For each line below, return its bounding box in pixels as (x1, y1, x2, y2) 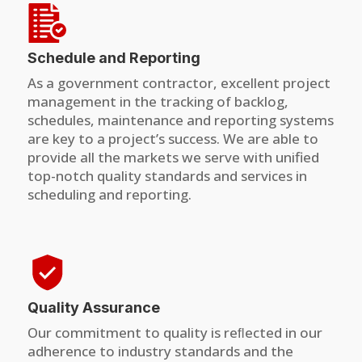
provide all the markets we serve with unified (27, 148, 319, 166)
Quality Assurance (27, 298, 160, 316)
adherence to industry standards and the (27, 341, 293, 360)
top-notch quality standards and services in (27, 166, 307, 185)
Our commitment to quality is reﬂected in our (27, 322, 322, 342)
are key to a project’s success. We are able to (27, 129, 318, 148)
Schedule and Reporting (27, 49, 200, 66)
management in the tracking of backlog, (27, 92, 288, 111)
